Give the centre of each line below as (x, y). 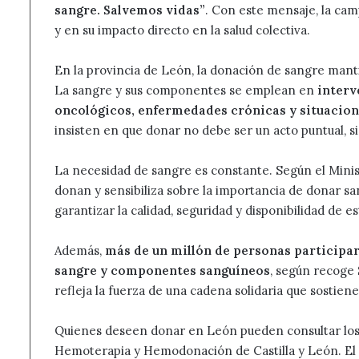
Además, (80, 251)
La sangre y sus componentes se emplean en (186, 91)
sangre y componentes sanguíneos (162, 271)
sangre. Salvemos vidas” (130, 10)
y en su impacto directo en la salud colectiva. (182, 30)
